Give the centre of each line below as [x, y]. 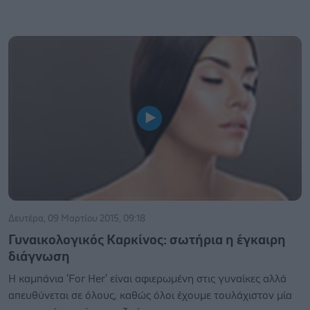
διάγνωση [39, 257]
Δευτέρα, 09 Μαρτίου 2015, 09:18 [77, 219]
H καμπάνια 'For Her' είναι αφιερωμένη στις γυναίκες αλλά [147, 279]
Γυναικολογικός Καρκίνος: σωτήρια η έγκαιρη [147, 240]
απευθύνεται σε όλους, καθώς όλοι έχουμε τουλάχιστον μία [150, 295]
